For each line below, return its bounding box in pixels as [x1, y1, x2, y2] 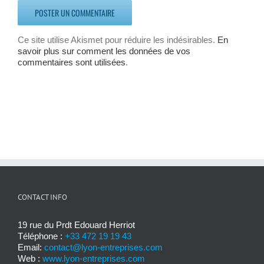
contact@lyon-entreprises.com [44, 242, 163, 252]
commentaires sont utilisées [18, 57, 126, 67]
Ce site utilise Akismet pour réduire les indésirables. [18, 34, 217, 45]
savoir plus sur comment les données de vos [18, 45, 190, 56]
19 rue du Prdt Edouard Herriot [18, 219, 135, 230]
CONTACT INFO [18, 192, 67, 202]
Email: [18, 242, 44, 252]
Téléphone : [18, 230, 65, 241]
